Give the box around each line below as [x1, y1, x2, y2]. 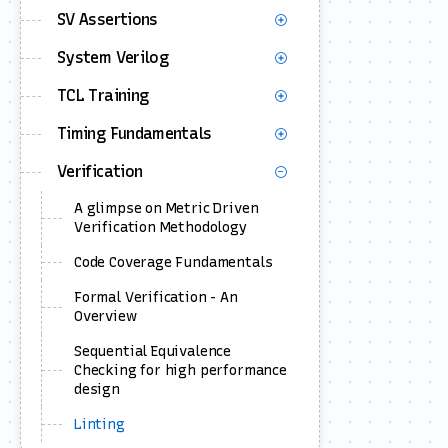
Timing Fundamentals [57, 124, 212, 143]
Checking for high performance [74, 362, 287, 379]
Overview [74, 308, 137, 325]
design [74, 381, 120, 398]
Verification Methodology [74, 219, 247, 236]
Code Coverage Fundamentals [74, 254, 273, 271]
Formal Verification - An [74, 289, 238, 306]
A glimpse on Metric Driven [74, 200, 259, 217]
